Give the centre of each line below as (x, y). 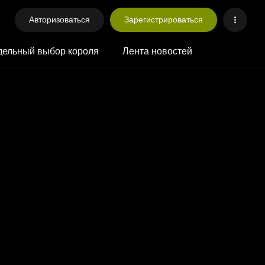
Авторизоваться (59, 20)
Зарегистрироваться (163, 20)
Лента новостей (157, 51)
